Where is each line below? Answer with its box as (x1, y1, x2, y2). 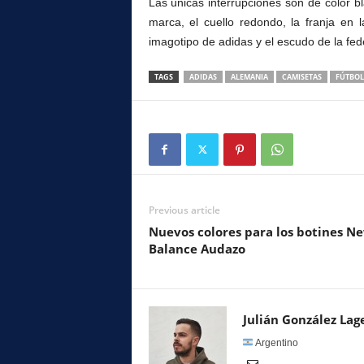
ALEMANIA (230, 71, 268, 82)
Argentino (253, 337, 299, 349)
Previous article (148, 203, 220, 217)
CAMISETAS (281, 71, 322, 82)
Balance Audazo (148, 240, 245, 257)
